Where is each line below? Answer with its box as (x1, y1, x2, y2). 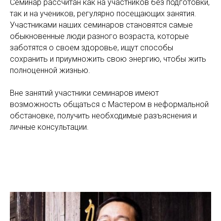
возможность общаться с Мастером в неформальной (10, 100, 209, 109)
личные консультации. (10, 122, 89, 132)
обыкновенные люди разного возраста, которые (10, 32, 189, 41)
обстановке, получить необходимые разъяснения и (10, 111, 197, 120)
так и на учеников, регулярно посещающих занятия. (10, 9, 196, 18)
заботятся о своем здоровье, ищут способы (10, 43, 173, 52)
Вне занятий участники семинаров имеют (10, 88, 159, 98)
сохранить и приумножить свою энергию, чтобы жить (10, 54, 206, 64)
